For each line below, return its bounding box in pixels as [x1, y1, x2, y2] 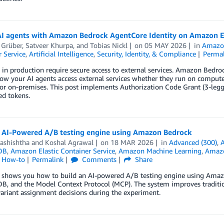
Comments [80, 155, 117, 164]
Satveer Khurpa [25, 41, 73, 50]
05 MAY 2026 [144, 41, 187, 50]
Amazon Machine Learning [118, 146, 201, 155]
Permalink [32, 155, 64, 164]
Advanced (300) [169, 138, 217, 147]
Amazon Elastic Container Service [10, 146, 115, 155]
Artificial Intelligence [28, 49, 93, 58]
